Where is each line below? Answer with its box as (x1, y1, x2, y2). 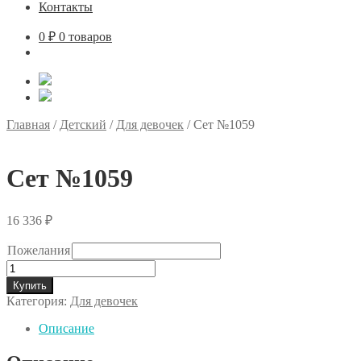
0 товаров (59, 30, 112, 44)
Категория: (6, 293, 70, 308)
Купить (13, 279, 47, 292)
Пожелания (7, 243, 70, 257)
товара (6, 273, 42, 288)
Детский (60, 118, 106, 132)
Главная (6, 118, 50, 132)
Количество (6, 259, 70, 273)
